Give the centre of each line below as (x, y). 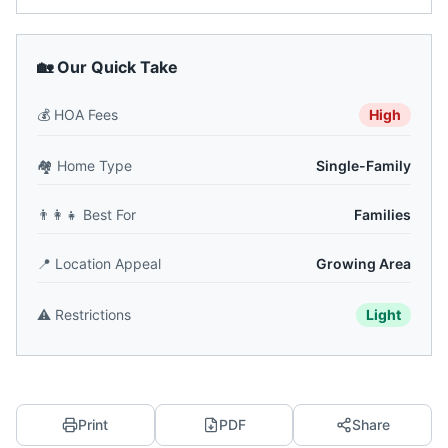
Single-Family (363, 165)
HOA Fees (86, 114)
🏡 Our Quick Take (107, 67)
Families (382, 214)
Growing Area (363, 263)
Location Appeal (108, 263)
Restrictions (93, 314)
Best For (109, 214)
